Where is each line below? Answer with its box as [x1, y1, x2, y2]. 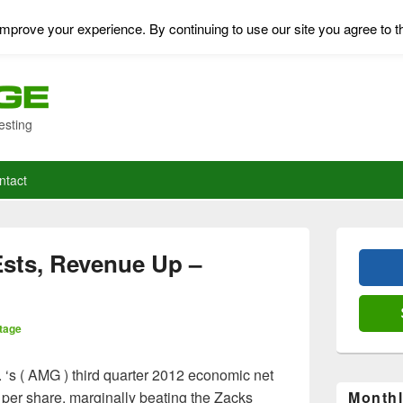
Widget [336, 258, 372, 275]
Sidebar [336, 242, 375, 259]
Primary [336, 226, 376, 243]
